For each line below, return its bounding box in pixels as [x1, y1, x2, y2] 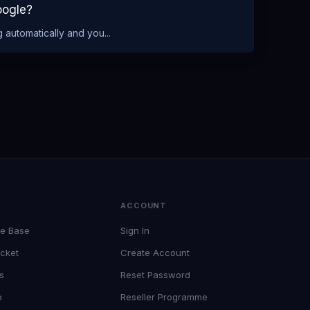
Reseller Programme [120, 291, 208, 302]
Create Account [120, 247, 190, 258]
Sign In [120, 225, 149, 236]
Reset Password [120, 269, 190, 280]
